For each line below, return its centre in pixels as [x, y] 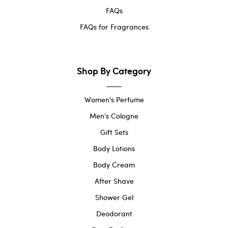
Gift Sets [114, 132]
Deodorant [114, 214]
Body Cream [114, 165]
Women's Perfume [114, 100]
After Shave [114, 181]
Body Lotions [114, 149]
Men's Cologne [114, 116]
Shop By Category [114, 71]
